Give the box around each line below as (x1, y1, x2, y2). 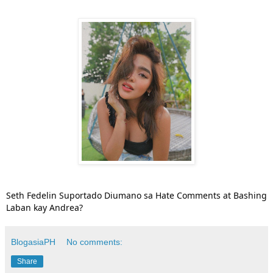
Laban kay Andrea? (6, 201, 83, 213)
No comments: (66, 236, 123, 247)
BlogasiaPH (11, 236, 55, 247)
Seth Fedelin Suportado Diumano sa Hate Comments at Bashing (6, 189, 267, 201)
